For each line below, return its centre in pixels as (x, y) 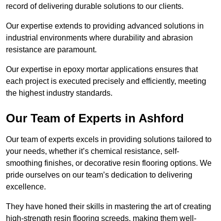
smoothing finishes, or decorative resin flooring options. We (109, 163)
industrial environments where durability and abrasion (99, 38)
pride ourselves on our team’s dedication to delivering (99, 175)
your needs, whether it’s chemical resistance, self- (92, 151)
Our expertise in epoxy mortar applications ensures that (102, 70)
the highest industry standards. (59, 93)
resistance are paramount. (52, 50)
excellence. (26, 187)
